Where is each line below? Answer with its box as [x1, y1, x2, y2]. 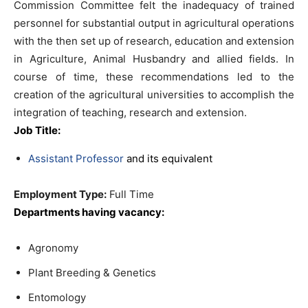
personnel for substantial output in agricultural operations [14, 16, 294, 30]
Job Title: [14, 124, 60, 137]
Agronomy [28, 241, 78, 254]
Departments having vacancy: [14, 206, 166, 219]
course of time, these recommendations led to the [14, 70, 294, 83]
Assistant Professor [28, 152, 124, 165]
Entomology [28, 291, 86, 304]
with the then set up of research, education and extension [14, 34, 294, 47]
